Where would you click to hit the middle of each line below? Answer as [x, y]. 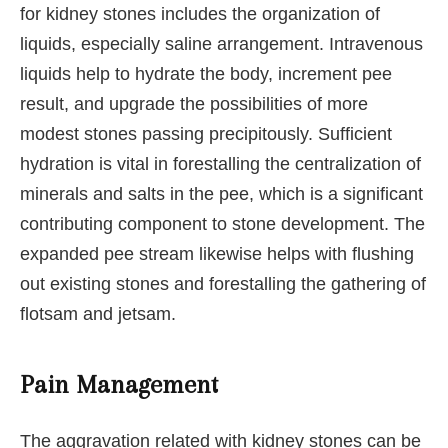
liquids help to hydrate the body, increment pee [206, 73]
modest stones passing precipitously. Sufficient [206, 133]
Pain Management [119, 385]
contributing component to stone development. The [222, 223]
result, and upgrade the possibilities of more [194, 103]
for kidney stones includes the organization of [200, 13]
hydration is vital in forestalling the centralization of [220, 163]
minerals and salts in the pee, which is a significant [221, 193]
